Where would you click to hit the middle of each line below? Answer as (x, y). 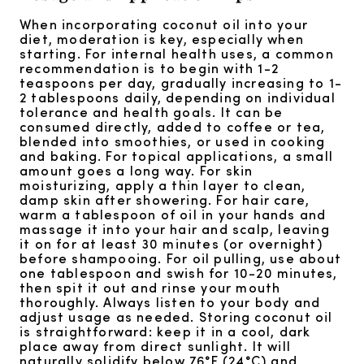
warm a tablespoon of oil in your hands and (173, 214)
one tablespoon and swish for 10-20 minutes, (179, 273)
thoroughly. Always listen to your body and (170, 302)
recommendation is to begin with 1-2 (149, 68)
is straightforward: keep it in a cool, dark (165, 331)
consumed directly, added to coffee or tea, (173, 127)
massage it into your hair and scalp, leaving (175, 229)
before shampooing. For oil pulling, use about (181, 258)
